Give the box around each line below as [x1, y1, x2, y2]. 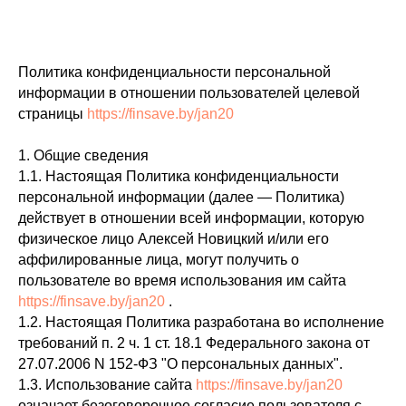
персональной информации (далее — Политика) [18, 189, 344, 205]
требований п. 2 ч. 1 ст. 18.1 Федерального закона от [18, 335, 370, 351]
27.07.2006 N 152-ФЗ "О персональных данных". [18, 356, 343, 372]
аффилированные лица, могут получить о [18, 252, 299, 267]
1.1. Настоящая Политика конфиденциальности [18, 169, 339, 184]
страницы [18, 106, 87, 121]
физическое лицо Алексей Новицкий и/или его [18, 231, 329, 246]
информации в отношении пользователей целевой [18, 85, 360, 101]
